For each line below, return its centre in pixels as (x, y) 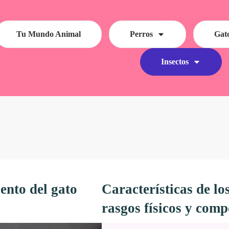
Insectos (175, 62)
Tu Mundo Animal (49, 34)
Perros (142, 34)
